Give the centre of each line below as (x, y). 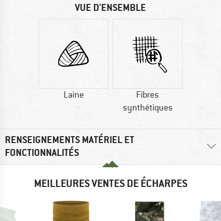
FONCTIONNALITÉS (42, 153)
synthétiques (147, 108)
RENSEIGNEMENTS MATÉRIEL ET (70, 140)
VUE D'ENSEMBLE (110, 8)
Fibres (147, 95)
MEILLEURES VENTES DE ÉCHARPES (110, 183)
